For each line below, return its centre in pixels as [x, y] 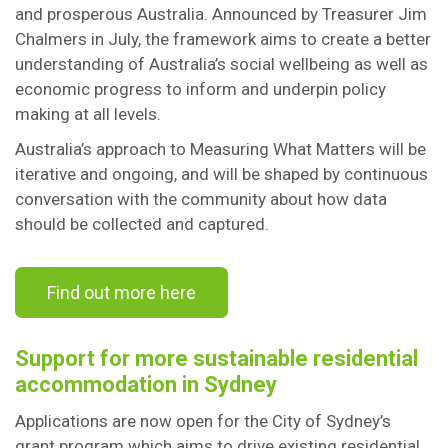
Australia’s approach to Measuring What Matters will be [220, 149]
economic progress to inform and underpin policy [200, 89]
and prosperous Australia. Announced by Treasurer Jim [221, 14]
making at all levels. [92, 114]
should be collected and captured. [144, 224]
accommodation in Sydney [146, 384]
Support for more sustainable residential [216, 358]
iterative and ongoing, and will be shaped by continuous [221, 174]
